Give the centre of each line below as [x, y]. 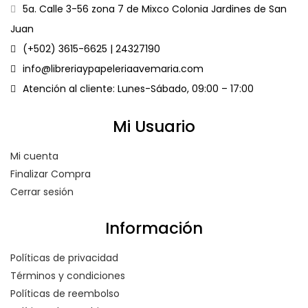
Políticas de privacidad [64, 257]
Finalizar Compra [51, 174]
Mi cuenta [34, 156]
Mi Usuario [154, 126]
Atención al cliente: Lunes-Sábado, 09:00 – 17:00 [138, 88]
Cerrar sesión [42, 191]
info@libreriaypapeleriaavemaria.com [113, 68]
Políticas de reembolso [65, 293]
